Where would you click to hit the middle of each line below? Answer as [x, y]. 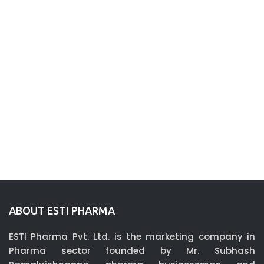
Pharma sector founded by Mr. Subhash [132, 251]
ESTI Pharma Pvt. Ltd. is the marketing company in [132, 237]
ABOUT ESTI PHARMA [62, 210]
